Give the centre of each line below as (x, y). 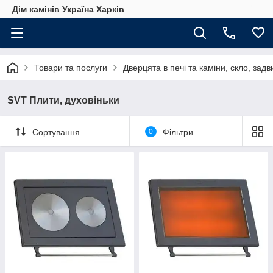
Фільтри (178, 132)
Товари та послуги (71, 68)
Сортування (56, 132)
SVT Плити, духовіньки (63, 100)
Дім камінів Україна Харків (68, 9)
